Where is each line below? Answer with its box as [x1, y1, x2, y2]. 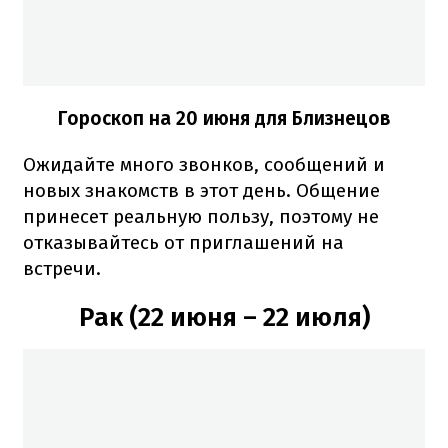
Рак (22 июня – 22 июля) [78, 302, 370, 334]
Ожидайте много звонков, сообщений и [23, 153, 385, 177]
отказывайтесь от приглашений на [23, 231, 344, 255]
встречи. [23, 257, 101, 281]
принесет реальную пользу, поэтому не [23, 205, 379, 229]
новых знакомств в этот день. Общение [23, 179, 380, 203]
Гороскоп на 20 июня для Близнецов [57, 107, 391, 131]
